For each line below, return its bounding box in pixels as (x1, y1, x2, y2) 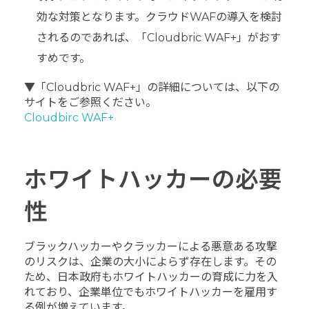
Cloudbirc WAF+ (24, 111, 114, 125)
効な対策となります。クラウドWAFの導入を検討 (36, 10, 282, 24)
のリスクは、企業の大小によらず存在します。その (24, 255, 277, 269)
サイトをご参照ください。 (24, 96, 157, 110)
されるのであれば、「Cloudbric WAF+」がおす (36, 31, 281, 45)
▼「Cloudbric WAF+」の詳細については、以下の (24, 81, 279, 94)
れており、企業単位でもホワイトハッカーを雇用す (24, 286, 277, 299)
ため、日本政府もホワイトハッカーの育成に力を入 (24, 270, 278, 284)
